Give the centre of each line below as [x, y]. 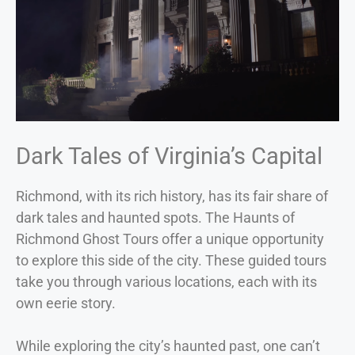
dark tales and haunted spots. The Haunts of [155, 217]
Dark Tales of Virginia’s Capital [169, 156]
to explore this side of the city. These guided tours [171, 260]
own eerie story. [66, 303]
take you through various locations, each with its [166, 281]
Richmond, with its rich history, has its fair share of [172, 196]
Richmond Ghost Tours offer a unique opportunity [170, 239]
